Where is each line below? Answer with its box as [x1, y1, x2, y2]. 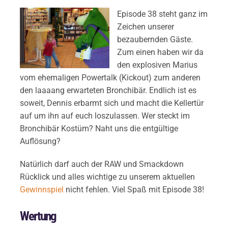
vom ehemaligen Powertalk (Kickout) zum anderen [19, 72, 201, 82]
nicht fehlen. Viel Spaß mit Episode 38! [63, 184, 204, 194]
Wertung [19, 208, 56, 223]
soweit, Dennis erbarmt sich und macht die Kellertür [19, 98, 204, 108]
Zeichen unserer [117, 21, 174, 32]
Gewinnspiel [19, 184, 64, 194]
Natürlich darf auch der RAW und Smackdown [19, 159, 184, 169]
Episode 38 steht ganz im [117, 9, 208, 19]
